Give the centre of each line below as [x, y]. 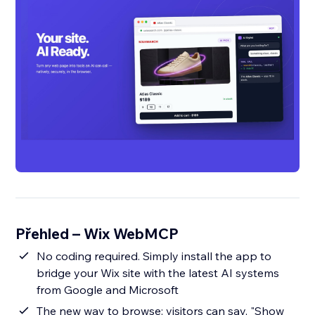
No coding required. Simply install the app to [154, 256]
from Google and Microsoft [108, 290]
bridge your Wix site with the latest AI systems [158, 273]
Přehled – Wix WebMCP [97, 234]
